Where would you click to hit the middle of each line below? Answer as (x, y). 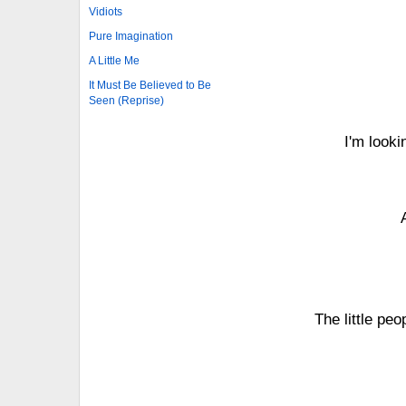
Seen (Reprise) (126, 100)
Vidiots (106, 11)
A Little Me (114, 60)
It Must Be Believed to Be (150, 85)
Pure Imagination (131, 36)
